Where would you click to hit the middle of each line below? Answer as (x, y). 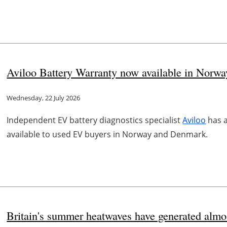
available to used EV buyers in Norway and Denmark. (107, 135)
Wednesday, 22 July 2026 (44, 98)
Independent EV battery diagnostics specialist (95, 120)
